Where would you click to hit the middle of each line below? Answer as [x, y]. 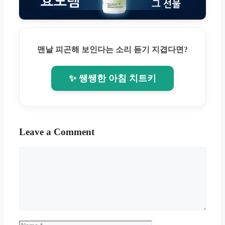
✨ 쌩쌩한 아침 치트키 [113, 78]
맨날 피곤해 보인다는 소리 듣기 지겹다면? [113, 49]
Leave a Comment [57, 132]
